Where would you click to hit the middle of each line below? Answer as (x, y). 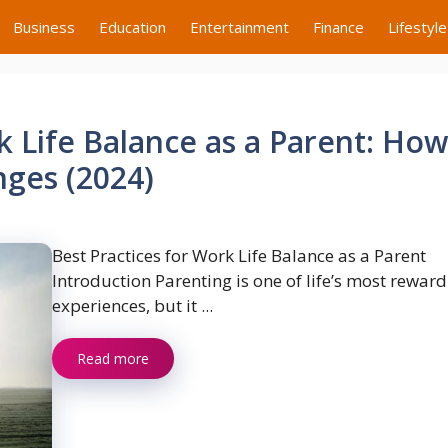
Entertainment (239, 27)
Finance (338, 27)
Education (132, 27)
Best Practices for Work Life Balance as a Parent (239, 255)
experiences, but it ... (132, 305)
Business (44, 27)
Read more (113, 358)
